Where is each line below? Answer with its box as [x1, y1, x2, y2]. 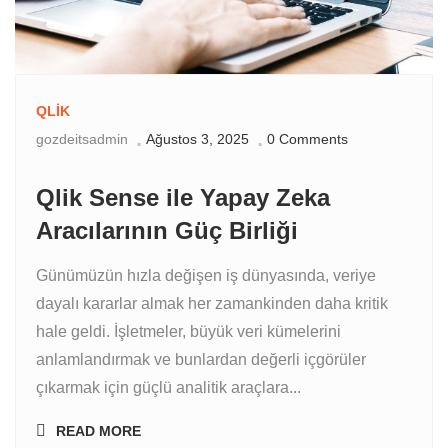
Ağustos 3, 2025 [146, 131, 249, 148]
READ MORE [56, 423, 141, 440]
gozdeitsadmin [36, 131, 128, 148]
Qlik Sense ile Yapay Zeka [36, 184, 330, 212]
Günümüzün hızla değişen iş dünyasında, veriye [36, 267, 376, 285]
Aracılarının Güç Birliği [36, 217, 298, 245]
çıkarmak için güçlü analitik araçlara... [36, 379, 301, 397]
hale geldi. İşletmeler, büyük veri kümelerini [36, 323, 341, 341]
